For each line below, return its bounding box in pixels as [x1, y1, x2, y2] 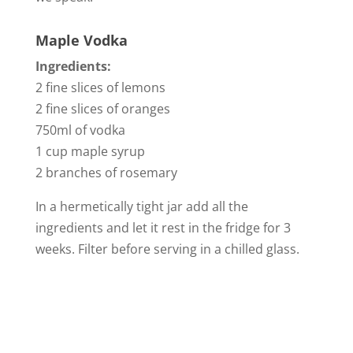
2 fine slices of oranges [35, 99, 170, 117]
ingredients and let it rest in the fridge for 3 [35, 218, 291, 236]
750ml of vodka [35, 121, 125, 139]
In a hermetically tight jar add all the [35, 197, 248, 215]
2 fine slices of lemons [35, 78, 165, 96]
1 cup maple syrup [35, 142, 145, 160]
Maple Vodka [35, 30, 128, 50]
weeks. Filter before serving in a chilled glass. [35, 240, 299, 258]
